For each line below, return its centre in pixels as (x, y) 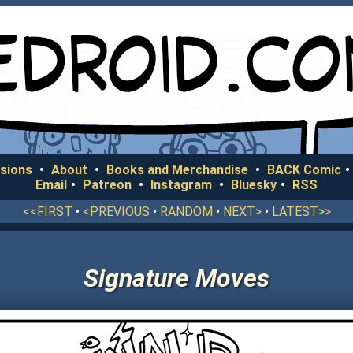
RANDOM (186, 212)
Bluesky (254, 185)
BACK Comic (304, 170)
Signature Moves (176, 279)
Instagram (181, 185)
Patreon (107, 185)
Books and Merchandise (177, 170)
